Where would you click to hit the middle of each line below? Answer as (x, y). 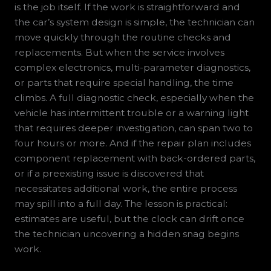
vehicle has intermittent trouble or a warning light (131, 113)
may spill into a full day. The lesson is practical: (121, 203)
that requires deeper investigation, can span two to (133, 128)
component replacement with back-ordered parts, (135, 158)
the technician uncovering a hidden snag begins (126, 233)
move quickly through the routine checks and (122, 37)
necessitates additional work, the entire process (126, 188)
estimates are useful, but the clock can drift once (129, 218)
